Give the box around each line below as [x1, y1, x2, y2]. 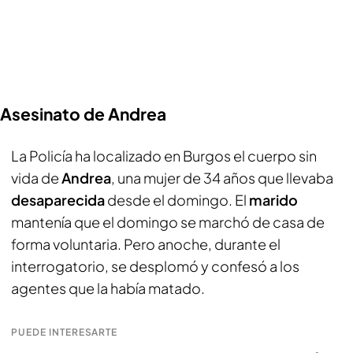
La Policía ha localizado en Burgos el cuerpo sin [11, 147, 317, 165]
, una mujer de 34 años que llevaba [111, 169, 333, 187]
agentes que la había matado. [11, 279, 205, 297]
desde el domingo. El [107, 191, 249, 209]
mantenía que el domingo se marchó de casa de [11, 213, 325, 231]
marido [249, 191, 298, 209]
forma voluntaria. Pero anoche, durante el [11, 235, 281, 253]
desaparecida [11, 191, 107, 209]
